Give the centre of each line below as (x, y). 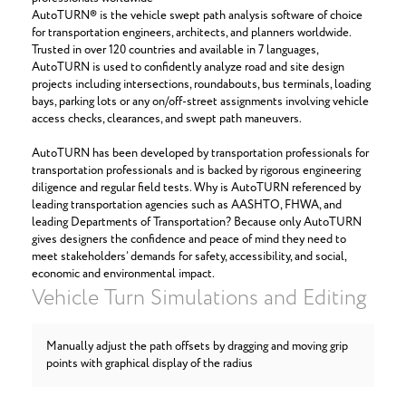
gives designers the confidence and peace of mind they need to (189, 240)
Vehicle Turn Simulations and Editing (199, 299)
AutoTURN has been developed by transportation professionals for (200, 154)
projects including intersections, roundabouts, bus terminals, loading (201, 85)
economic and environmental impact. (123, 274)
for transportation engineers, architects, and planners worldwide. (191, 33)
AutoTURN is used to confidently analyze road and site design (188, 68)
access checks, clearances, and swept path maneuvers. (167, 119)
